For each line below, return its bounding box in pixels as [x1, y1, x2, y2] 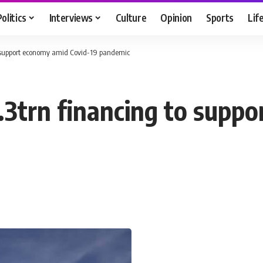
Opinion [160, 11, 193, 24]
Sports [206, 11, 234, 24]
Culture [115, 11, 147, 24]
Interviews [49, 11, 93, 24]
